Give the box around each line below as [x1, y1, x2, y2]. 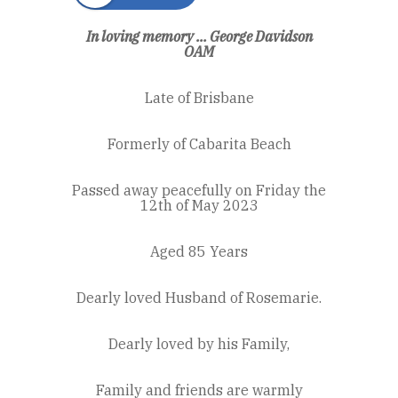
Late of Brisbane [144, 89, 254, 107]
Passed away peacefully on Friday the [72, 181, 326, 200]
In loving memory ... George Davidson [85, 28, 313, 46]
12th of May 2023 [139, 196, 259, 215]
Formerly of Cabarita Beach [107, 135, 291, 154]
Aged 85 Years [150, 243, 248, 261]
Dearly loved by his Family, [108, 335, 290, 354]
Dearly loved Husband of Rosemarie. [76, 289, 322, 307]
